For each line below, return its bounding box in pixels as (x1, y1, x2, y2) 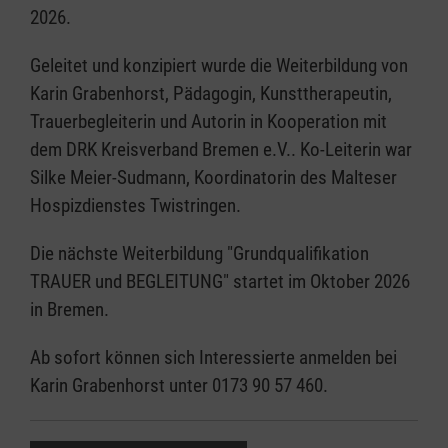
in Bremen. (30, 298, 109, 321)
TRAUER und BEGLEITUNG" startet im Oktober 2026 (30, 270, 410, 293)
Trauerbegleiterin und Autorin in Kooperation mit (30, 110, 387, 133)
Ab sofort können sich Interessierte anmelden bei (30, 346, 397, 369)
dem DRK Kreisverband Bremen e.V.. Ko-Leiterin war (30, 138, 412, 161)
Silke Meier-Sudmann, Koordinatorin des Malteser (30, 166, 397, 189)
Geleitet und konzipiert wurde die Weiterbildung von (30, 54, 408, 77)
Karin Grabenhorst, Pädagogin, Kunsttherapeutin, (30, 82, 392, 105)
